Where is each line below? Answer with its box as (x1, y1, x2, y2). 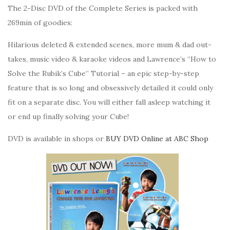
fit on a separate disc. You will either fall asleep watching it (8, 98, 210, 107)
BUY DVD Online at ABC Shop (106, 134, 208, 143)
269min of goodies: (8, 18, 72, 27)
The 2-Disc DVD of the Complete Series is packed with (8, 4, 198, 13)
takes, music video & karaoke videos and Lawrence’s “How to (8, 54, 216, 64)
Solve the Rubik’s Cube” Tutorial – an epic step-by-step (8, 69, 199, 78)
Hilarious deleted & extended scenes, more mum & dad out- (8, 40, 212, 49)
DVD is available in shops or (8, 134, 106, 143)
